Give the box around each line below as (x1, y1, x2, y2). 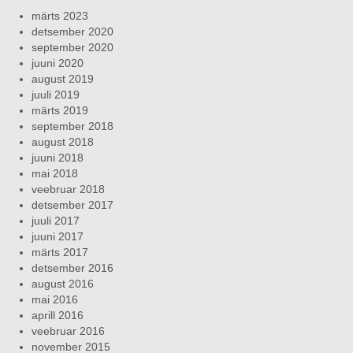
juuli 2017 (32, 214, 80, 227)
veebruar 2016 (32, 324, 105, 337)
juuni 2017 (32, 229, 84, 243)
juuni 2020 (32, 56, 84, 69)
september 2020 (32, 40, 113, 54)
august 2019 (32, 72, 94, 85)
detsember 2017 (32, 198, 113, 211)
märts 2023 (32, 9, 88, 22)
